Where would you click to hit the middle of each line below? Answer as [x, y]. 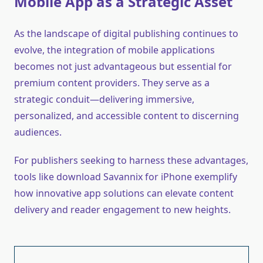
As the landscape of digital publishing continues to [126, 34]
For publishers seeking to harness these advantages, [131, 161]
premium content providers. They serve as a [112, 83]
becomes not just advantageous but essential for [123, 67]
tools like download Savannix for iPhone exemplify [126, 177]
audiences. [38, 132]
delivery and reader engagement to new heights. [122, 210]
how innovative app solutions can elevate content [124, 193]
